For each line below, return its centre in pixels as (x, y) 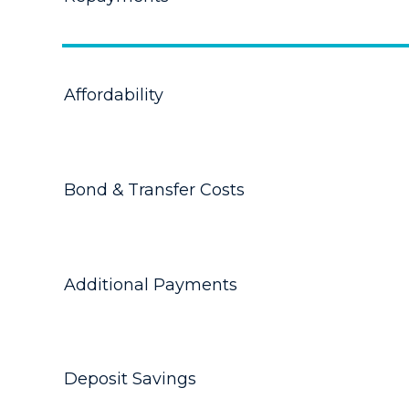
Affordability (114, 94)
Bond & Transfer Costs (154, 189)
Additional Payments (151, 284)
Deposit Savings (130, 379)
